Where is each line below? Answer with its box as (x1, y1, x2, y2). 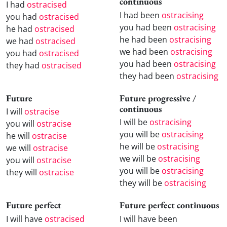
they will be (120, 177, 164, 189)
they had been (120, 70, 176, 82)
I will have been (120, 213, 177, 224)
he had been (120, 33, 169, 45)
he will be (120, 141, 157, 153)
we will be (120, 153, 158, 165)
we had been (120, 46, 170, 57)
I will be (120, 117, 149, 128)
